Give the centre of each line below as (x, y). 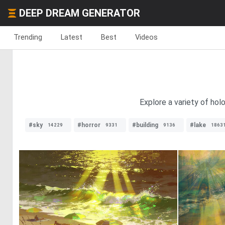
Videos (146, 37)
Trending (28, 37)
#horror (89, 125)
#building (145, 125)
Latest (72, 37)
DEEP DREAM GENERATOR (80, 13)
